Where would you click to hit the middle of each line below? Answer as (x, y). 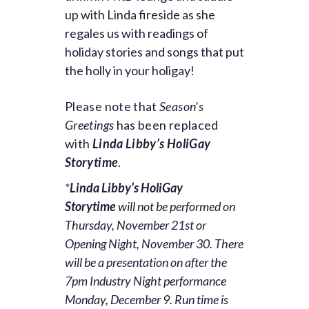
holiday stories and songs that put (154, 52)
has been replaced (167, 125)
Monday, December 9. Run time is (147, 299)
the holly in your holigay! (130, 70)
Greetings (91, 125)
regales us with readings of (137, 33)
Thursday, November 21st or (136, 225)
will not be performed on (176, 206)
